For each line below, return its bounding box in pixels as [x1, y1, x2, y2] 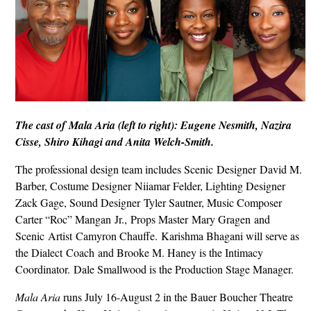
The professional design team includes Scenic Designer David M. [15, 161, 302, 176]
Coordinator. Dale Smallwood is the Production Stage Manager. [15, 261, 297, 276]
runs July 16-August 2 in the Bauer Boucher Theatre [60, 289, 293, 304]
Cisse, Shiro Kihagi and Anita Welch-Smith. [15, 133, 217, 149]
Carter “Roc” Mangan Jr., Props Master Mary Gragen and [15, 211, 270, 226]
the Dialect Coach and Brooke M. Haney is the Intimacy [15, 244, 263, 260]
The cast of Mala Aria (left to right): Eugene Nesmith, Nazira [15, 117, 292, 133]
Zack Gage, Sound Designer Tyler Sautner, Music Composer [15, 194, 282, 210]
